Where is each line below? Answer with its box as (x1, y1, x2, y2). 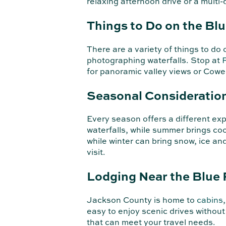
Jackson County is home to (87, 194, 197, 206)
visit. (87, 146, 105, 158)
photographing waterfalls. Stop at (87, 54, 222, 66)
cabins (197, 194, 223, 206)
